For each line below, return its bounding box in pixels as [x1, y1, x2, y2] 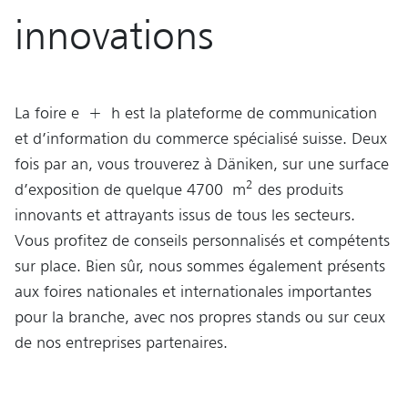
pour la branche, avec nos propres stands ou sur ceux [15, 307, 385, 326]
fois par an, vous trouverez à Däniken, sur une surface [15, 154, 389, 173]
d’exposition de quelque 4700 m [15, 179, 246, 199]
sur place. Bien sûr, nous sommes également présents [15, 256, 385, 275]
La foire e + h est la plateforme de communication [15, 103, 377, 122]
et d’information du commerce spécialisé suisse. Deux [15, 128, 387, 148]
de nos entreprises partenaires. [15, 332, 228, 352]
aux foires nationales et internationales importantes [15, 281, 372, 301]
